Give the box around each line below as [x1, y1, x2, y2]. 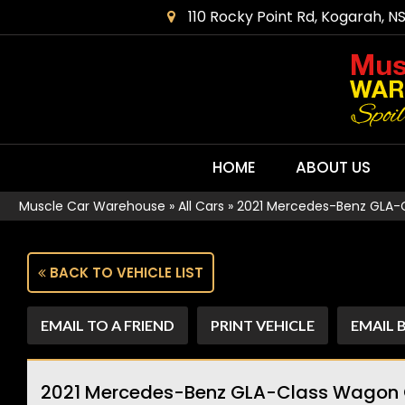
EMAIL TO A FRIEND [41, 316, 174, 334]
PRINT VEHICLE [211, 316, 315, 334]
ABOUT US [296, 156, 371, 178]
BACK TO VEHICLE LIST [46, 263, 203, 282]
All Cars [178, 197, 224, 215]
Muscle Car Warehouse [19, 197, 165, 215]
